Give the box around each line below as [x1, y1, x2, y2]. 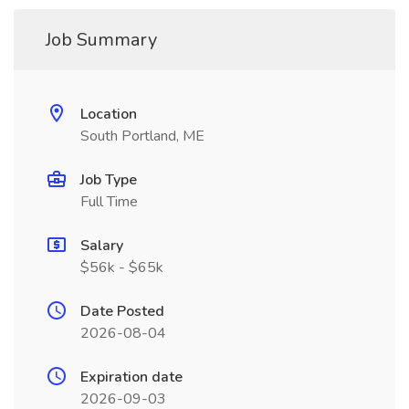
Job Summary [46, 27, 157, 52]
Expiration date [80, 367, 183, 387]
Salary [80, 236, 123, 256]
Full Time [80, 192, 138, 212]
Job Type [80, 170, 137, 190]
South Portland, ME [80, 126, 204, 146]
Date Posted [80, 301, 164, 321]
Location [80, 104, 137, 124]
